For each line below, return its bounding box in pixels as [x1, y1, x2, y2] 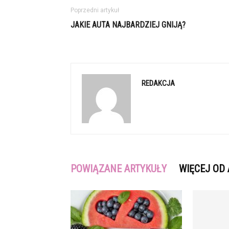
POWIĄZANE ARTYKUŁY [71, 163, 167, 175]
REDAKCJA [142, 79, 175, 88]
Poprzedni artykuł [71, 7, 119, 14]
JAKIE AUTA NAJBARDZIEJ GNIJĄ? [71, 20, 186, 30]
